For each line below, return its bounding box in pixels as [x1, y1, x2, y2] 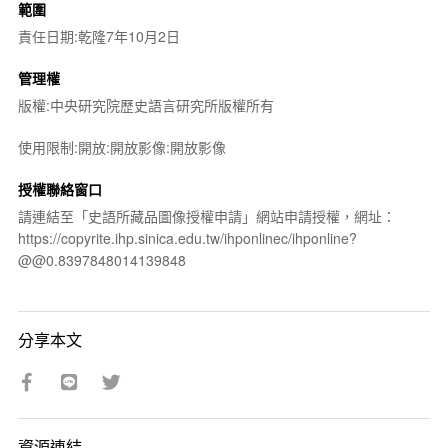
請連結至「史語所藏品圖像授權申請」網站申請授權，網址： [17, 206, 396, 226]
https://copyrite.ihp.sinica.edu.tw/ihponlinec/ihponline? [17, 228, 357, 248]
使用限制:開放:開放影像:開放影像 [17, 137, 226, 157]
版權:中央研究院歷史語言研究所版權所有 [17, 95, 274, 115]
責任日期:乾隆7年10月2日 [17, 26, 180, 46]
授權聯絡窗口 [17, 179, 102, 199]
